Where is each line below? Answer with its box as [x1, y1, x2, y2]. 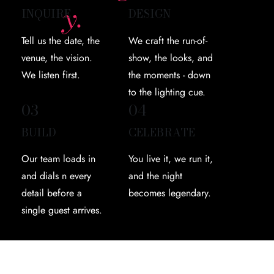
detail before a [21, 186, 82, 201]
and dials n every [21, 169, 91, 183]
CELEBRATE [128, 124, 196, 141]
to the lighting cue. [128, 84, 206, 99]
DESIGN [128, 6, 171, 23]
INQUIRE [21, 6, 71, 23]
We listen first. [21, 67, 80, 82]
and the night [128, 169, 183, 183]
